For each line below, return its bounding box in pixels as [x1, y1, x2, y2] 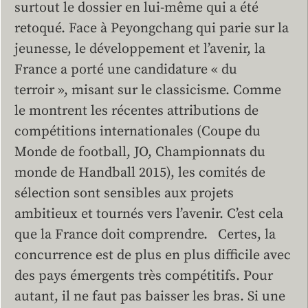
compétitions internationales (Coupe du [14, 123, 261, 141]
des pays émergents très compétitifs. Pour [14, 267, 273, 285]
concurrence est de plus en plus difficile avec [14, 247, 291, 265]
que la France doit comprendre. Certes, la [14, 226, 276, 244]
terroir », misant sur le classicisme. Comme [14, 82, 281, 100]
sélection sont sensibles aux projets [14, 185, 234, 203]
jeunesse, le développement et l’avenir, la [14, 41, 265, 58]
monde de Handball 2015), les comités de [14, 164, 265, 182]
